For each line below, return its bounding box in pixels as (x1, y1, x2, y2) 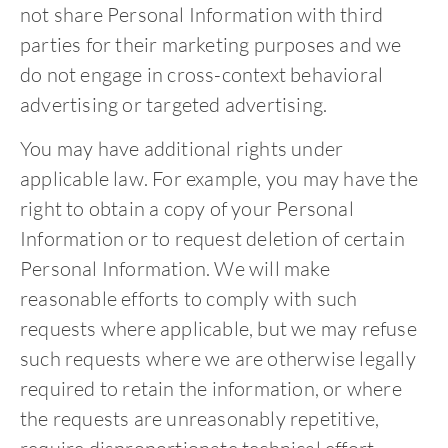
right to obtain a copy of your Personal (20, 196, 354, 222)
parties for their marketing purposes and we (20, 31, 402, 57)
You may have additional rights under (20, 136, 344, 162)
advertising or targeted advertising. (20, 91, 328, 117)
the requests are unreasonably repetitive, (20, 406, 380, 432)
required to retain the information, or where (20, 376, 402, 402)
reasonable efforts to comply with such (20, 286, 358, 312)
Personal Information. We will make (20, 256, 330, 282)
